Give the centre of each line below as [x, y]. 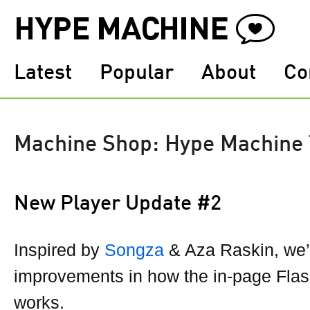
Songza [134, 250]
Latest [43, 73]
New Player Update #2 [118, 204]
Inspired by [59, 250]
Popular [137, 73]
